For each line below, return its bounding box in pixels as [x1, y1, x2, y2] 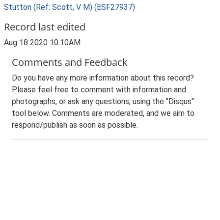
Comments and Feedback [12, 55, 128, 69]
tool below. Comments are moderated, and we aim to [12, 109, 194, 118]
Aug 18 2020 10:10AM [4, 38, 81, 47]
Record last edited [4, 20, 85, 33]
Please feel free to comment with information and [12, 85, 186, 94]
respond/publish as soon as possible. [12, 120, 138, 130]
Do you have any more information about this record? [12, 73, 194, 82]
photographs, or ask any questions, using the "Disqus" [12, 97, 194, 106]
